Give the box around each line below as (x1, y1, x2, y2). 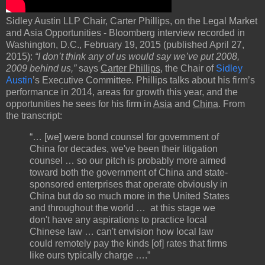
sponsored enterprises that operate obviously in (30, 179, 228, 189)
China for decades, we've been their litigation (30, 143, 218, 154)
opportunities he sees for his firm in (6, 98, 153, 109)
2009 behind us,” (6, 63, 76, 73)
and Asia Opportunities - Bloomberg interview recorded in (6, 27, 245, 38)
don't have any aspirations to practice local (30, 214, 207, 225)
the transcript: (6, 110, 62, 121)
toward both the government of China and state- (30, 167, 228, 177)
